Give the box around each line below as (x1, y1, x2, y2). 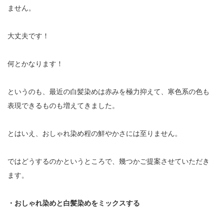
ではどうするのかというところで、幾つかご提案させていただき (7, 157, 210, 165)
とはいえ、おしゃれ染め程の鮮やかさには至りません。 (7, 129, 182, 137)
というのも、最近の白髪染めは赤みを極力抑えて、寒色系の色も (7, 87, 210, 96)
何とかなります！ (7, 59, 63, 68)
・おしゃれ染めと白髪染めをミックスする (7, 199, 140, 207)
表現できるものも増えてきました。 (7, 101, 119, 110)
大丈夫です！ (7, 31, 49, 40)
